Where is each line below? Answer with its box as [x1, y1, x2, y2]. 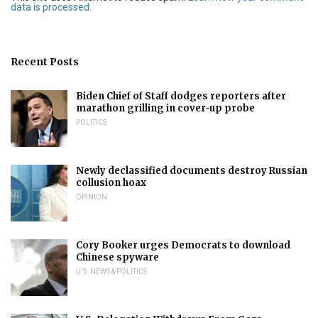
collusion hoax [76, 176, 146, 189]
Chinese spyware [76, 251, 159, 263]
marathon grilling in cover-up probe [76, 102, 255, 114]
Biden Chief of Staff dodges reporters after [76, 89, 286, 102]
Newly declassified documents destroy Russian [76, 164, 307, 177]
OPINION [76, 192, 107, 201]
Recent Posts [11, 55, 79, 68]
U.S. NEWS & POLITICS [76, 267, 147, 275]
